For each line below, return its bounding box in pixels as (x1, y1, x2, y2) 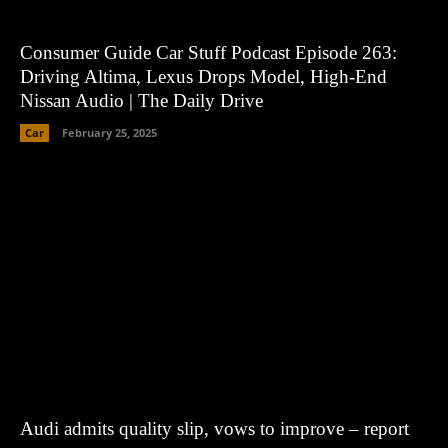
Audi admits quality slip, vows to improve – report (20, 417, 409, 439)
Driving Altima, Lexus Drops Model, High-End (20, 65, 387, 87)
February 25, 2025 (62, 124, 157, 140)
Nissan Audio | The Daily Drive (20, 89, 263, 111)
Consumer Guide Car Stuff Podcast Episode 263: (20, 41, 397, 63)
